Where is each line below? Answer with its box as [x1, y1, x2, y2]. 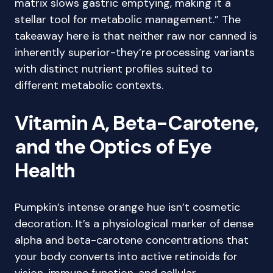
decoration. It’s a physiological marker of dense [15, 216, 253, 231]
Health [15, 157, 76, 183]
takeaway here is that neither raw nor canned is [15, 29, 257, 43]
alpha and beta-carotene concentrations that [15, 233, 249, 247]
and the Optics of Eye [15, 133, 211, 160]
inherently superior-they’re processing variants [15, 45, 255, 60]
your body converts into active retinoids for [15, 249, 238, 264]
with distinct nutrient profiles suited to [15, 62, 213, 76]
